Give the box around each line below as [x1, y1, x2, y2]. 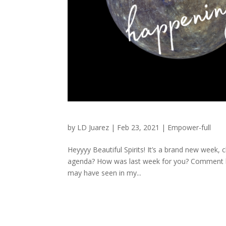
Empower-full [167, 123, 211, 133]
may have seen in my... [68, 168, 142, 178]
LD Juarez [77, 123, 109, 133]
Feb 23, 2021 [117, 123, 160, 133]
